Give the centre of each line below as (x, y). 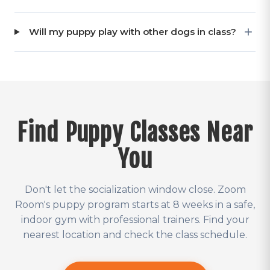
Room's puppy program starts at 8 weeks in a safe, (135, 205)
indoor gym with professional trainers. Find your (135, 220)
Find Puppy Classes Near (135, 133)
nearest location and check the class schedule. (135, 235)
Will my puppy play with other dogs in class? (133, 32)
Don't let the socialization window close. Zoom (135, 190)
